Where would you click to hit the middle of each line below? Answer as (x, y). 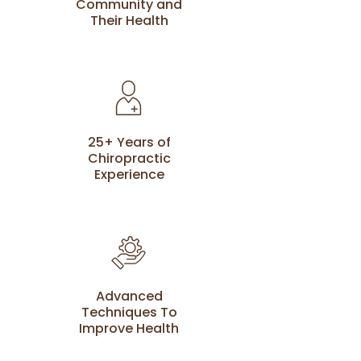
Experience (129, 174)
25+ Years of (129, 142)
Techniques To (129, 312)
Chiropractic (129, 158)
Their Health (129, 21)
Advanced (129, 296)
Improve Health (129, 328)
